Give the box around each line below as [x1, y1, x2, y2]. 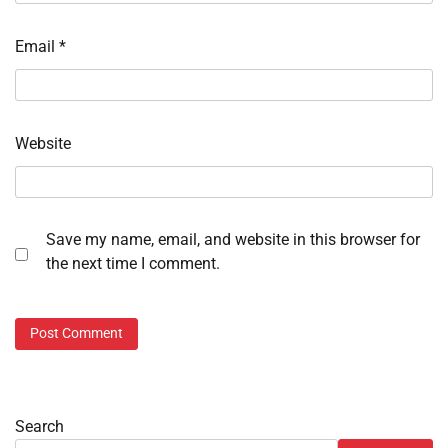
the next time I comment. [46, 254, 220, 274]
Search [15, 416, 64, 436]
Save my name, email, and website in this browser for [46, 230, 420, 250]
